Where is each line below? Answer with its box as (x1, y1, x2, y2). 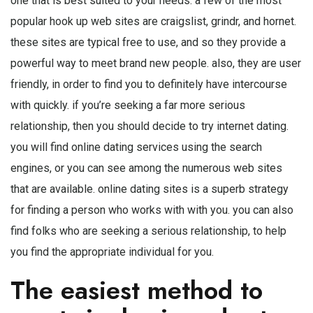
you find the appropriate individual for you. (10, 245, 214, 259)
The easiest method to (10, 271, 263, 309)
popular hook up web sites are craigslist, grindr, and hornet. (10, 14, 296, 28)
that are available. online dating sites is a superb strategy (10, 182, 289, 196)
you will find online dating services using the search (10, 140, 262, 154)
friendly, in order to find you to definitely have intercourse (10, 77, 287, 91)
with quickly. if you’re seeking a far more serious (10, 98, 245, 112)
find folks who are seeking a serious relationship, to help (10, 224, 286, 238)
